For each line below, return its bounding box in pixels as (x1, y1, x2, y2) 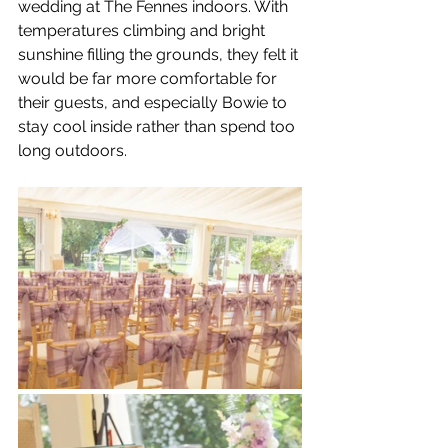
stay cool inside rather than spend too (18, 116, 299, 136)
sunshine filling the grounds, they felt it (18, 44, 302, 64)
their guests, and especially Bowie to (18, 92, 291, 112)
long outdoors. (18, 140, 127, 160)
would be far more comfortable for (18, 68, 281, 88)
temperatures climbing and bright (18, 20, 269, 40)
